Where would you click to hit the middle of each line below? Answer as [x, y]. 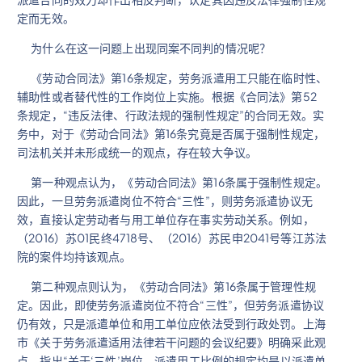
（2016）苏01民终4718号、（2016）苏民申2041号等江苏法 [172, 237]
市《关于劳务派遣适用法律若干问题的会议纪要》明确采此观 [171, 341]
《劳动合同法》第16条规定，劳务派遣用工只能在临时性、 [173, 77]
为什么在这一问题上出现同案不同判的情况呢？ [144, 47]
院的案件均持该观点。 [74, 256]
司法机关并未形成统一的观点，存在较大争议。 [137, 152]
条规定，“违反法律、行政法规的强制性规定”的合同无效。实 [171, 114]
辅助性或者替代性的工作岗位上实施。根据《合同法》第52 [167, 96]
